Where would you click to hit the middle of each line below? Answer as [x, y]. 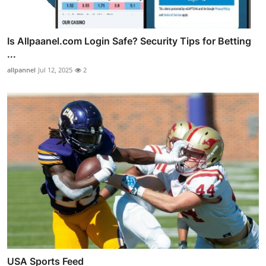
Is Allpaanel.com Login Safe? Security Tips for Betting [129, 41]
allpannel [21, 70]
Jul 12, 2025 [55, 70]
